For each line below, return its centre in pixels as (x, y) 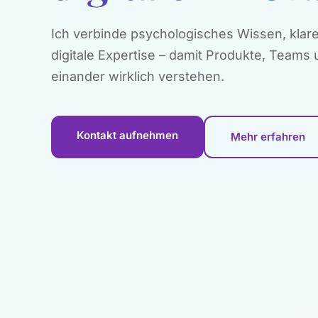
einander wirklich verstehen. (138, 76)
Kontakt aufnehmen (127, 135)
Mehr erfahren (268, 137)
